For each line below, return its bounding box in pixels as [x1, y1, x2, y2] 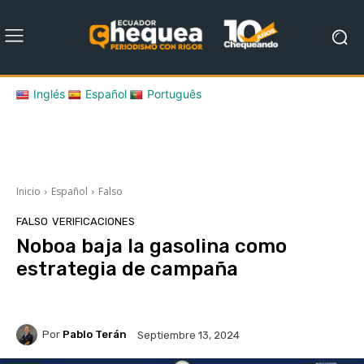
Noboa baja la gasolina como [16, 234, 287, 258]
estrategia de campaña [16, 257, 238, 280]
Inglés [33, 86, 65, 101]
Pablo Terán [63, 328, 127, 341]
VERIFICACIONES [52, 214, 135, 227]
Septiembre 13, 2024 [137, 328, 240, 341]
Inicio [16, 184, 41, 198]
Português [147, 86, 201, 101]
